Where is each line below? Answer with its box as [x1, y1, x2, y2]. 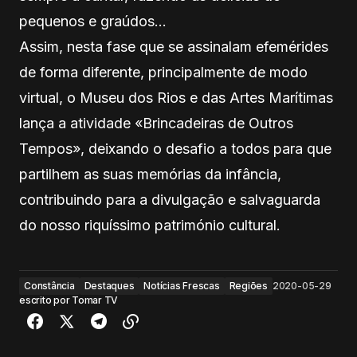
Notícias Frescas [143, 279, 220, 292]
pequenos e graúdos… [19, 12, 167, 29]
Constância [24, 279, 75, 292]
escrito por [19, 293, 70, 306]
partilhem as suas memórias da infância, [19, 165, 281, 182]
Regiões [229, 279, 268, 292]
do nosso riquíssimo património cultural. [19, 216, 280, 233]
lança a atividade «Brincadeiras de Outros [19, 114, 293, 131]
